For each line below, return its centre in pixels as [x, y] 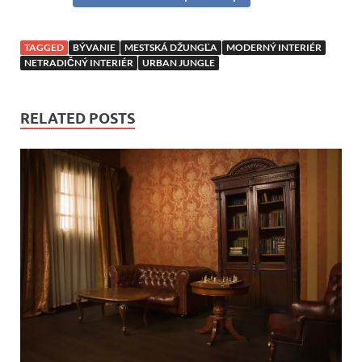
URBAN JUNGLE [179, 63]
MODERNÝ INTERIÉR [274, 48]
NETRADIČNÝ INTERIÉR [79, 63]
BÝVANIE [94, 48]
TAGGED [44, 48]
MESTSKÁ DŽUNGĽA [171, 48]
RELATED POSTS [78, 119]
